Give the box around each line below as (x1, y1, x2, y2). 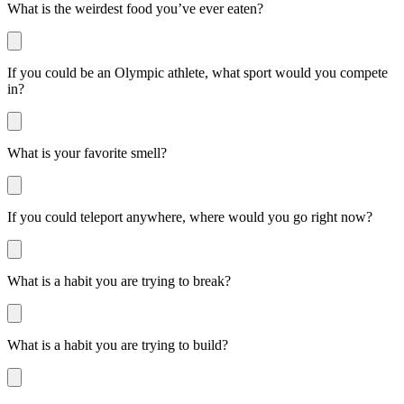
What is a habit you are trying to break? (7, 272, 231, 289)
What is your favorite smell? (7, 144, 167, 161)
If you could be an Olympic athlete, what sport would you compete (7, 64, 388, 80)
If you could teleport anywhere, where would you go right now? (7, 208, 372, 225)
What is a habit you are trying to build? (7, 336, 228, 353)
